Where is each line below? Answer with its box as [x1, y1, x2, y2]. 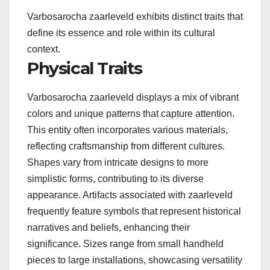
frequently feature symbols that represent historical [27, 206, 241, 217]
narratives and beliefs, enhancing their [27, 222, 190, 233]
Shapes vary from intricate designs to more [27, 157, 209, 168]
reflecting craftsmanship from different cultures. [27, 141, 225, 152]
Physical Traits [27, 57, 142, 78]
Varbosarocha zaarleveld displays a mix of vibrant [27, 92, 239, 103]
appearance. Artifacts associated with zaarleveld [27, 190, 233, 201]
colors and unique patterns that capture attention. [27, 108, 234, 119]
